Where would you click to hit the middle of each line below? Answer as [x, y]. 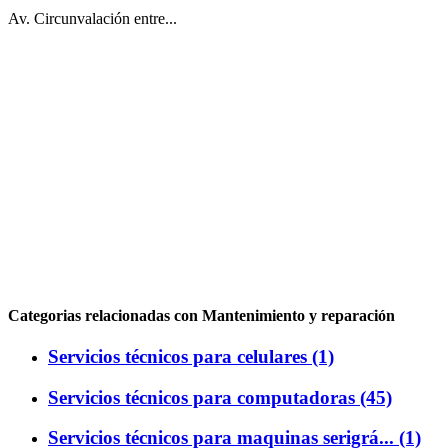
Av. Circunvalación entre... [92, 19]
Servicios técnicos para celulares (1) [191, 356]
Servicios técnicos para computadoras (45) [220, 397]
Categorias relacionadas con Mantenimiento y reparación [201, 315]
